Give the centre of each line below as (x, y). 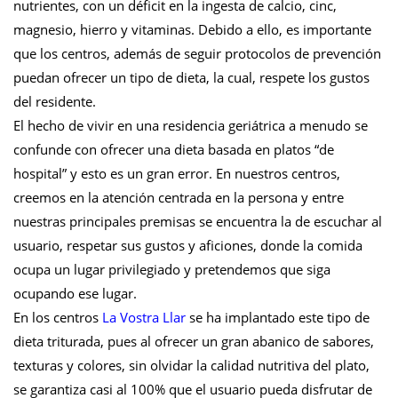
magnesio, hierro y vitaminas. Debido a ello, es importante (192, 29)
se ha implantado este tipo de (278, 317)
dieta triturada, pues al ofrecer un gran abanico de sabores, (194, 341)
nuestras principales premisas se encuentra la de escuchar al (198, 221)
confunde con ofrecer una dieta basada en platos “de (174, 149)
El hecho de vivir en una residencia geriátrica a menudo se (191, 125)
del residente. (55, 101)
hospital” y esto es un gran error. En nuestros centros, (177, 173)
